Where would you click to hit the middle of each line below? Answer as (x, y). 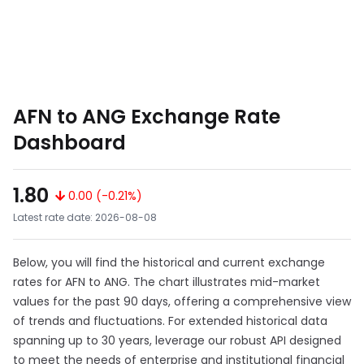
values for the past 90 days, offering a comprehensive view (182, 301)
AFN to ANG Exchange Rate (147, 117)
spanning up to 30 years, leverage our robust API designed (177, 340)
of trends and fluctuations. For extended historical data (170, 321)
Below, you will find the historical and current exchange (169, 262)
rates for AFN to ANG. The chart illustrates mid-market (167, 282)
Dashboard (69, 143)
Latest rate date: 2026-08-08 (85, 217)
